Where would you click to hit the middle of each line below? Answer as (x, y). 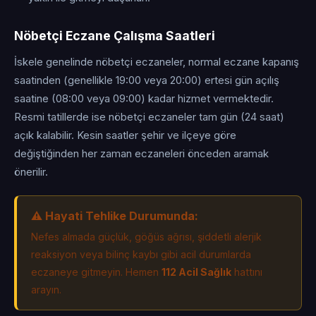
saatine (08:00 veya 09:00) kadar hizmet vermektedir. (144, 99)
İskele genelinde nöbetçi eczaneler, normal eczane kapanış (157, 62)
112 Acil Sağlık (196, 272)
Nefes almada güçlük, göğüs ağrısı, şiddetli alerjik (146, 237)
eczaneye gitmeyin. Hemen (96, 272)
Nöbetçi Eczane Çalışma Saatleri (115, 36)
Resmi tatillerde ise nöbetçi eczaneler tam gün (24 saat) (149, 117)
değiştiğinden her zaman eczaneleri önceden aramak (141, 154)
